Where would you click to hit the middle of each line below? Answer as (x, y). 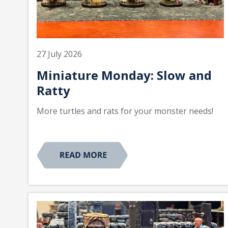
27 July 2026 (59, 54)
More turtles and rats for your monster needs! (125, 111)
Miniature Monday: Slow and (124, 75)
